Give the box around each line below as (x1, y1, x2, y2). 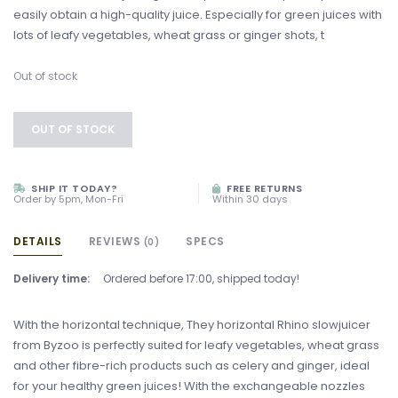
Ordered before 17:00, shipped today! (103, 270, 299, 286)
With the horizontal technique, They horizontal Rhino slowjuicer (13, 315, 370, 333)
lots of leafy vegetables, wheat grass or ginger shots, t (13, 26, 324, 44)
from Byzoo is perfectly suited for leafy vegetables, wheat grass (13, 336, 379, 354)
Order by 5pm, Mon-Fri (13, 191, 123, 206)
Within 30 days (212, 191, 288, 206)
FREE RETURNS (223, 180, 302, 195)
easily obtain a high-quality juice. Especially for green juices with (13, 5, 382, 23)
